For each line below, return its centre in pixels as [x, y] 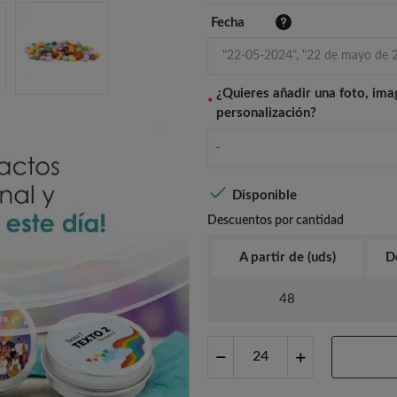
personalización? [266, 113]
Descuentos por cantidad [276, 220]
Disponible [263, 195]
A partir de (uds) [287, 257]
